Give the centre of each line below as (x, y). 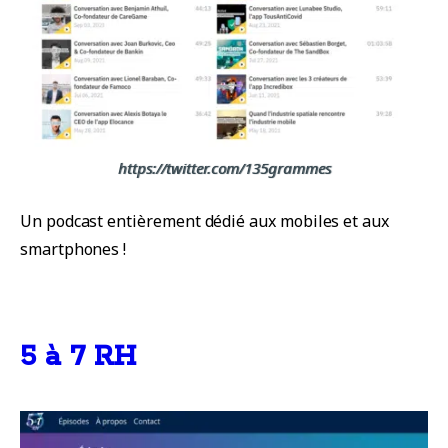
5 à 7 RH (78, 356)
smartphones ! (73, 248)
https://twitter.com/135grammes (224, 167)
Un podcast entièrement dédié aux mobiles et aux (204, 220)
